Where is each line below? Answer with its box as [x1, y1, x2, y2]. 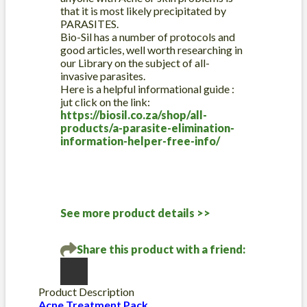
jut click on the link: [60, 95, 150, 108]
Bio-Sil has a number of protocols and [60, 29, 235, 43]
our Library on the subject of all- [60, 56, 210, 69]
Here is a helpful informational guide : [60, 82, 236, 95]
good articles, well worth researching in [60, 42, 243, 56]
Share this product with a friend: [77, 243, 245, 256]
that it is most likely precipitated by [60, 3, 226, 17]
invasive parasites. [60, 69, 145, 82]
